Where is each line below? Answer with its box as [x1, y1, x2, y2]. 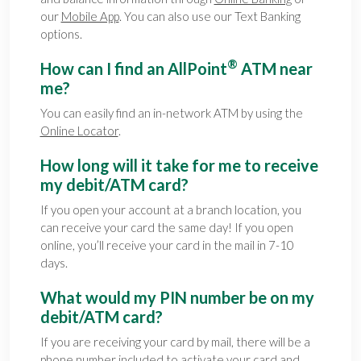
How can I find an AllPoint [39, 58, 227, 78]
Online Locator [39, 122, 118, 138]
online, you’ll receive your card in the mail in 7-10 [39, 237, 294, 252]
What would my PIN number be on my [39, 287, 314, 307]
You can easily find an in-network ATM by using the [39, 105, 303, 120]
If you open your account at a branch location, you [39, 201, 301, 217]
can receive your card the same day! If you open [39, 219, 293, 234]
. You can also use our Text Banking [118, 8, 301, 23]
